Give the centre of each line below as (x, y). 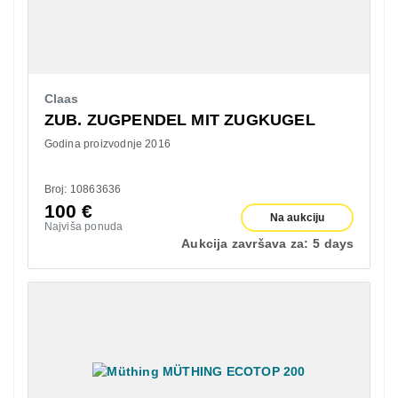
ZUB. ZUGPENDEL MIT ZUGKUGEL (179, 119)
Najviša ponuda (84, 226)
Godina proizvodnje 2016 (107, 143)
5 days (334, 243)
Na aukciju (297, 217)
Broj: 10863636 (83, 189)
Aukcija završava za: (245, 243)
